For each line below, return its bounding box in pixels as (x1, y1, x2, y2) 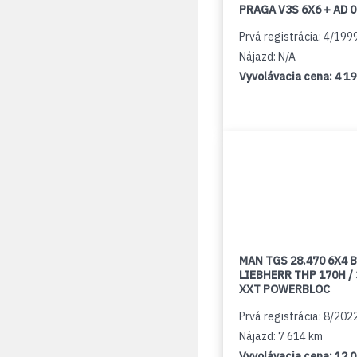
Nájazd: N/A (239, 49, 296, 64)
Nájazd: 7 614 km (239, 329, 323, 343)
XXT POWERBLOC (239, 282, 330, 296)
